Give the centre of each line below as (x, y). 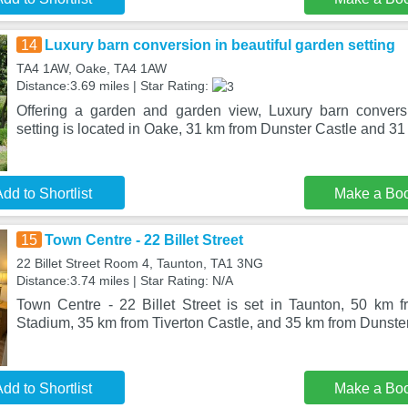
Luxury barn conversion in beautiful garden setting (219, 45)
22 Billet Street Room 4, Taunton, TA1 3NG (139, 263)
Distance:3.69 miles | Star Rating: (114, 86)
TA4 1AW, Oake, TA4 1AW (91, 68)
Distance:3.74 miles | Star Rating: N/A (124, 280)
